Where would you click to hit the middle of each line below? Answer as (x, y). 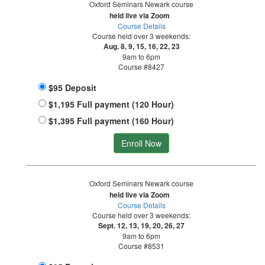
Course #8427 (141, 67)
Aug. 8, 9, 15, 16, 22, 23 (141, 46)
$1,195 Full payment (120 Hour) (112, 104)
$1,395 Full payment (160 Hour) (112, 121)
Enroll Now (141, 143)
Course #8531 (141, 246)
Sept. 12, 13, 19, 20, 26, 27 (141, 226)
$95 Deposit (72, 88)
